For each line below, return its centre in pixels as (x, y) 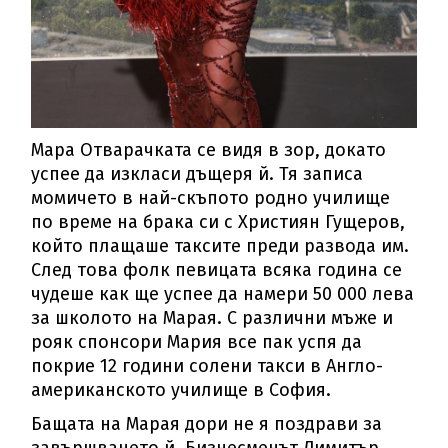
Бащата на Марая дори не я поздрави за (207, 423)
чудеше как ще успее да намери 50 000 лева (223, 293)
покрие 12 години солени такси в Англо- (207, 365)
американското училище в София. (181, 389)
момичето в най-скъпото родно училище (211, 197)
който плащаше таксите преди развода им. (220, 245)
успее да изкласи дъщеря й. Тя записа (197, 173)
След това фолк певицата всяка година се (217, 269)
